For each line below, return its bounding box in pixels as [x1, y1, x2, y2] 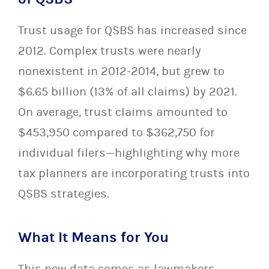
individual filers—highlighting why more [18, 146, 240, 160]
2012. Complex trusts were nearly [18, 44, 201, 58]
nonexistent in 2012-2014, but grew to [18, 64, 225, 78]
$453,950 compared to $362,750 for [18, 125, 215, 139]
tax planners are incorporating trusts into [18, 166, 250, 180]
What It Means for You [18, 229, 169, 246]
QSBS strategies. [18, 187, 109, 201]
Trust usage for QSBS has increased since [18, 23, 247, 37]
